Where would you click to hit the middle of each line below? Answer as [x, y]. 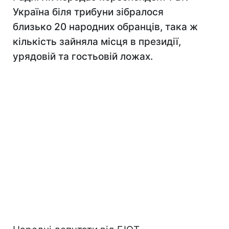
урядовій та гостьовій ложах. [83, 56]
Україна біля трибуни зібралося [88, 12]
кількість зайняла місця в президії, [97, 42]
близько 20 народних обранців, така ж [105, 27]
